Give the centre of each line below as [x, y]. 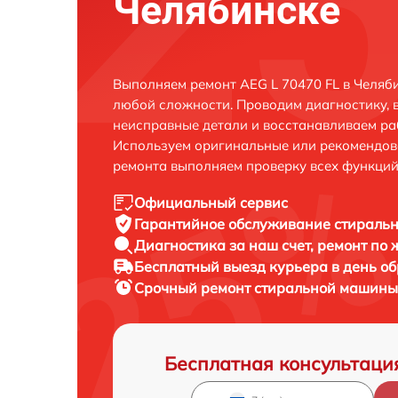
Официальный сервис [211, 203]
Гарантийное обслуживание [234, 224]
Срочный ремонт [194, 288]
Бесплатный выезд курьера [233, 267]
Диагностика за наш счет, [226, 245]
